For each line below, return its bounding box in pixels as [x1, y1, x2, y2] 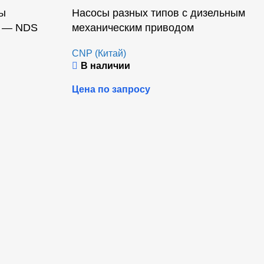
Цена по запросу [72, 84, 150, 95]
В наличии [81, 61, 130, 71]
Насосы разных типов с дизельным [72, 7, 245, 19]
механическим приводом [72, 22, 194, 34]
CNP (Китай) [72, 48, 126, 59]
